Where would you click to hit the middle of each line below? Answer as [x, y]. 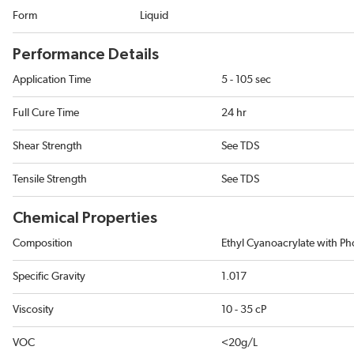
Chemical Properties [85, 218]
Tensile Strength [50, 180]
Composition [43, 244]
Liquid [154, 16]
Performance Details [86, 55]
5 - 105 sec [246, 80]
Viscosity [33, 310]
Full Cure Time [46, 113]
